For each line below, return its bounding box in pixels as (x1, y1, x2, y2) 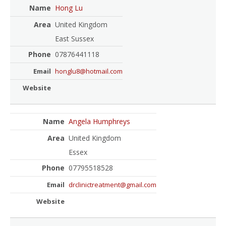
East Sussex (55, 34, 94, 44)
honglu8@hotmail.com (55, 67, 123, 76)
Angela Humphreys (69, 116, 130, 126)
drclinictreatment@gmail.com (69, 180, 156, 189)
